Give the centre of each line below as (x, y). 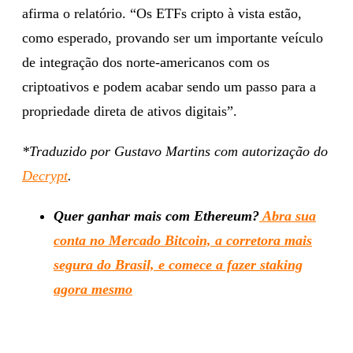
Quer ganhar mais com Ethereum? (156, 216)
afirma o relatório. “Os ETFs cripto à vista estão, (162, 13)
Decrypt (45, 175)
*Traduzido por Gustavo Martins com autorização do (175, 151)
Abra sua (288, 216)
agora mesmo (93, 289)
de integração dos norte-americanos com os (146, 62)
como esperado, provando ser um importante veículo (173, 37)
